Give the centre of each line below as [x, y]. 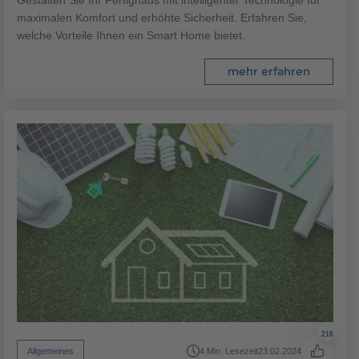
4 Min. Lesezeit [228, 351]
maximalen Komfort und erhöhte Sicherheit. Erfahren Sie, [162, 17]
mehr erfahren [268, 72]
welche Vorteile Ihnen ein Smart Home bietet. [131, 35]
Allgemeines [51, 351]
